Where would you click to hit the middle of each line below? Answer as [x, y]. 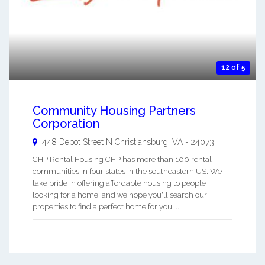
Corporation [66, 123]
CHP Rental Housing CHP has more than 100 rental [122, 159]
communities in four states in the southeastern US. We [127, 171]
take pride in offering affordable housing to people [119, 183]
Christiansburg [141, 142]
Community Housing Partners [114, 110]
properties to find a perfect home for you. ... [107, 206]
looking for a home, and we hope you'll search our [120, 195]
